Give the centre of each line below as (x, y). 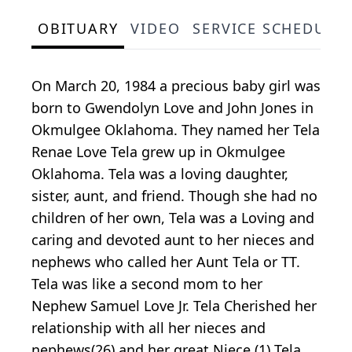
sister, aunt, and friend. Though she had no (174, 196)
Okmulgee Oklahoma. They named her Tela (176, 130)
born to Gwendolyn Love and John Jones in (172, 108)
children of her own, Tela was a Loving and (173, 218)
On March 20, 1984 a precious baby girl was (176, 86)
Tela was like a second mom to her (147, 284)
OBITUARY (78, 29)
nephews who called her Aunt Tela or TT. (166, 262)
